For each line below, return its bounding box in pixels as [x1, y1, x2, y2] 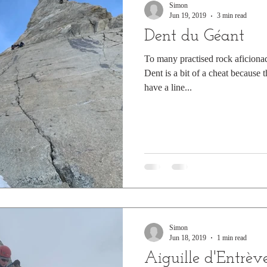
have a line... [144, 82, 192, 92]
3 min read [217, 11, 247, 20]
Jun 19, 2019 [169, 11, 206, 20]
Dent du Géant [144, 28, 244, 45]
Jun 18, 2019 [169, 233, 206, 242]
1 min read [217, 233, 247, 242]
